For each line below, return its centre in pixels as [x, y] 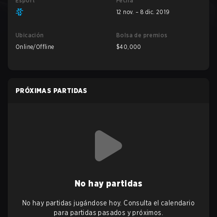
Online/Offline [35, 47]
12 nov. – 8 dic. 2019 [143, 12]
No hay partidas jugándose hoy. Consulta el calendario [108, 203]
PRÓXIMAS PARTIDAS [52, 91]
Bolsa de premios [142, 35]
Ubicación [30, 35]
